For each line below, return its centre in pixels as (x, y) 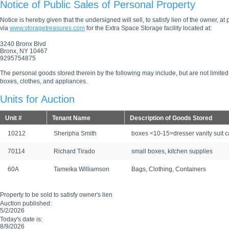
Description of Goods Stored (171, 118)
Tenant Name (71, 118)
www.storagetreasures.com (47, 28)
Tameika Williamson (82, 169)
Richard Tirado (74, 151)
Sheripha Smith (75, 133)
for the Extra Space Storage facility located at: (148, 28)
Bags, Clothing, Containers (169, 169)
